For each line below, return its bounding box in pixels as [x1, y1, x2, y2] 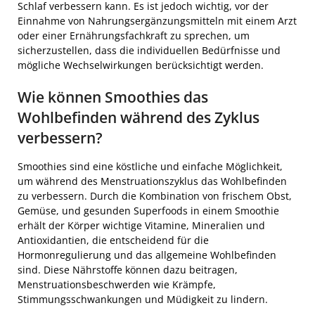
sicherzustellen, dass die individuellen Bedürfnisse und [18, 43, 281, 57]
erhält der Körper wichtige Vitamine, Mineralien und [18, 218, 265, 232]
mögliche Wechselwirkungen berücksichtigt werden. [18, 58, 264, 72]
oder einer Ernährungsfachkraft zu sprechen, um [18, 28, 250, 42]
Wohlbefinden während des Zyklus [18, 107, 259, 127]
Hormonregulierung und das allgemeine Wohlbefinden [18, 247, 276, 262]
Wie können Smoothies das [18, 86, 208, 107]
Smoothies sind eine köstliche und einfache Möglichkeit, [18, 159, 283, 173]
